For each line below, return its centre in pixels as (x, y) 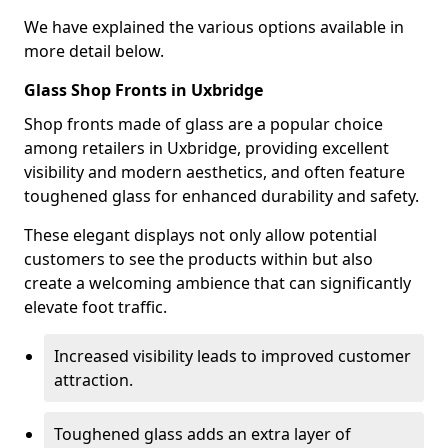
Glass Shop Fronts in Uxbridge (143, 90)
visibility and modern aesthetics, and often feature (214, 172)
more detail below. (94, 51)
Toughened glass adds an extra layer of (202, 434)
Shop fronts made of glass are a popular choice (203, 124)
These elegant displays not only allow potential (200, 235)
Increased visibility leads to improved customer (232, 356)
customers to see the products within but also (198, 259)
